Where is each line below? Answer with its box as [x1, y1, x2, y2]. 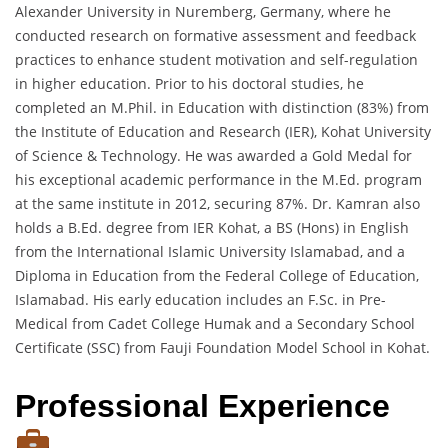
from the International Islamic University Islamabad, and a [15, 241, 405, 261]
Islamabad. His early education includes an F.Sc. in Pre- [15, 289, 386, 309]
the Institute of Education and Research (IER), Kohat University [15, 121, 431, 141]
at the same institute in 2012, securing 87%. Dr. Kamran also [15, 193, 420, 213]
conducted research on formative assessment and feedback [15, 25, 416, 45]
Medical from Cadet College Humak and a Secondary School [15, 313, 415, 333]
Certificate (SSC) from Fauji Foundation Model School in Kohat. [15, 337, 430, 357]
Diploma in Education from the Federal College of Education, [15, 265, 419, 285]
